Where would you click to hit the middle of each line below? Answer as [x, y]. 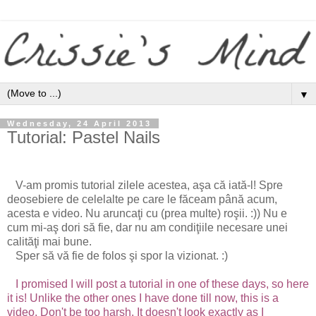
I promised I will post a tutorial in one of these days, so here [158, 284]
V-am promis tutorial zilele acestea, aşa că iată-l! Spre [145, 186]
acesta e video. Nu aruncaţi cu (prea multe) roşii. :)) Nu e [147, 214]
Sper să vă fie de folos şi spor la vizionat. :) [117, 256]
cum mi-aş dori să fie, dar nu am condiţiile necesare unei [147, 228]
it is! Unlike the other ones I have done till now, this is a [143, 298]
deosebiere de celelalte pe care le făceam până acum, [142, 200]
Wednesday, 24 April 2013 [79, 124]
